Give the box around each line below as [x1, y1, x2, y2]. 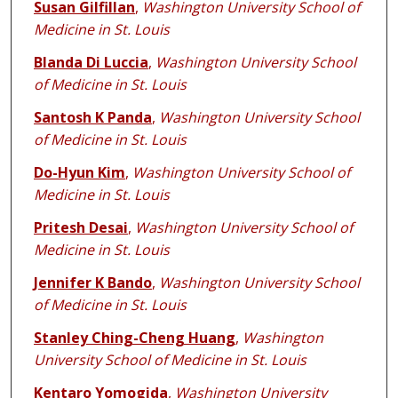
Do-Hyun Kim [33, 163, 125, 183]
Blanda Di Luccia [33, 52, 148, 73]
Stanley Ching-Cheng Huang [33, 328, 235, 348]
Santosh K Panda [33, 107, 152, 128]
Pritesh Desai [33, 218, 128, 238]
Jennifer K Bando [33, 273, 152, 293]
